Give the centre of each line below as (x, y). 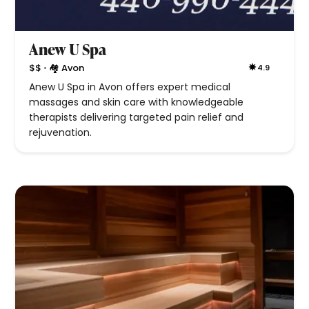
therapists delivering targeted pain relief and (137, 118)
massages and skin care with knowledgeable (137, 102)
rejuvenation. (61, 133)
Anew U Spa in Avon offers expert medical (130, 87)
